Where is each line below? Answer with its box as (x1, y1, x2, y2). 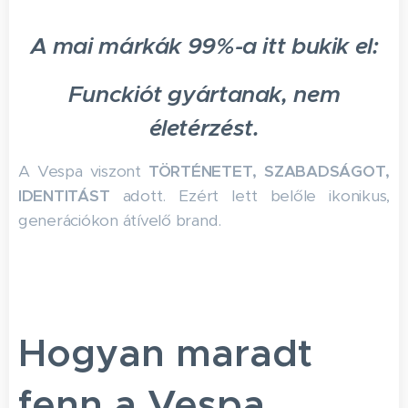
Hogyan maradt (18, 329, 312, 377)
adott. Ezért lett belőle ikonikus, (109, 186, 390, 206)
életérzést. (148, 114, 260, 142)
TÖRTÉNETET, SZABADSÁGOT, (148, 161, 390, 181)
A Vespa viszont (18, 161, 148, 181)
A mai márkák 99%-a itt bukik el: (29, 32, 379, 60)
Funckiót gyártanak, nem (67, 80, 341, 108)
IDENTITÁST (18, 186, 110, 206)
